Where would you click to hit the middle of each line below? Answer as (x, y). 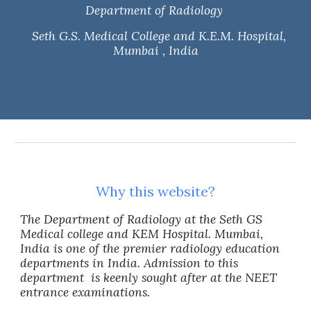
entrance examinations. (85, 292)
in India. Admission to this (164, 263)
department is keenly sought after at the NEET (149, 278)
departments (55, 263)
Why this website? (155, 191)
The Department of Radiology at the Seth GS (142, 219)
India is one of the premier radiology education (150, 249)
